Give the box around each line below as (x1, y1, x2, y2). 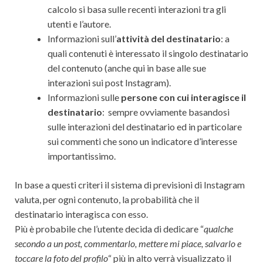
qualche (204, 222, 233, 234)
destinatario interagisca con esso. (15, 208, 148, 220)
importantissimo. (48, 150, 116, 161)
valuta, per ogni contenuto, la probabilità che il (15, 193, 199, 205)
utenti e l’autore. (48, 18, 111, 29)
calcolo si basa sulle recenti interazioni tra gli (48, 3, 226, 15)
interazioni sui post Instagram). (48, 76, 171, 88)
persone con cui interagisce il (119, 91, 246, 103)
